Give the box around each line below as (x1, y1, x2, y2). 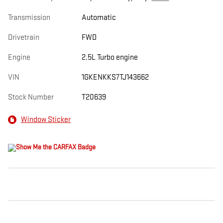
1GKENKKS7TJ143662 (81, 73, 149, 83)
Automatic (81, 13, 116, 23)
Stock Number (8, 93, 54, 103)
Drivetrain (8, 33, 39, 43)
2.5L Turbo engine (81, 53, 138, 63)
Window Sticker (21, 114, 71, 124)
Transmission (8, 13, 50, 23)
